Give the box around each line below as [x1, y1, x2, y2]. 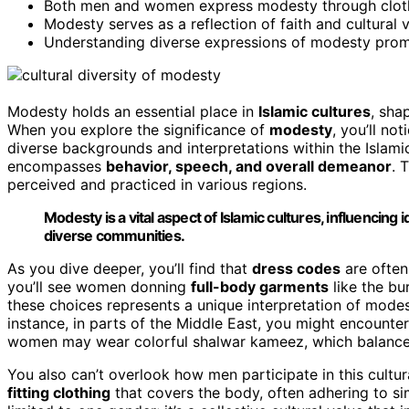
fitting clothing [7, 383, 110, 402]
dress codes [252, 258, 341, 278]
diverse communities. [44, 225, 184, 245]
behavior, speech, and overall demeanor [106, 156, 392, 175]
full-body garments [191, 277, 329, 296]
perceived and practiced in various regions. [7, 174, 307, 194]
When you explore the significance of [7, 120, 269, 139]
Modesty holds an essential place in [7, 101, 258, 121]
